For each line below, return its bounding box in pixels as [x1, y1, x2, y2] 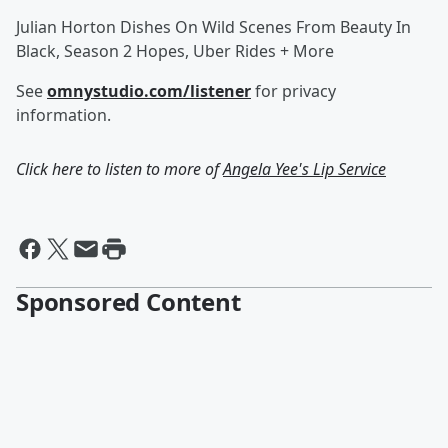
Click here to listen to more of [16, 158, 223, 180]
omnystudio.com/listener [47, 80, 251, 102]
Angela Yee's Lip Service [223, 158, 386, 180]
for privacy [251, 80, 336, 102]
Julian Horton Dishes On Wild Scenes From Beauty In [16, 16, 411, 38]
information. [16, 104, 111, 126]
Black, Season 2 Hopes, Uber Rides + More [16, 40, 334, 62]
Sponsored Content [16, 285, 241, 318]
